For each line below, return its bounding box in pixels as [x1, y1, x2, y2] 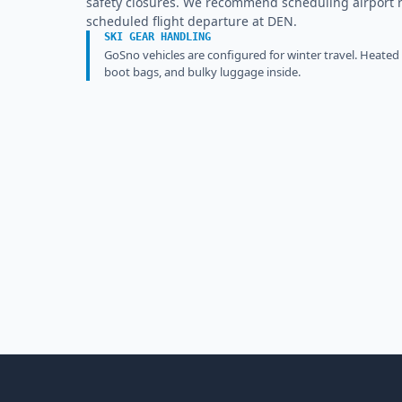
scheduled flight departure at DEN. [86, 13, 297, 30]
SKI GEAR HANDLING [104, 31, 211, 43]
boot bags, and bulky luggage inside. [104, 64, 301, 80]
